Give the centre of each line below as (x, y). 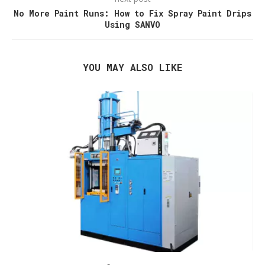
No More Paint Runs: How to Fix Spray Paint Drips (132, 13)
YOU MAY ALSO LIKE (132, 67)
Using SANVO (132, 25)
